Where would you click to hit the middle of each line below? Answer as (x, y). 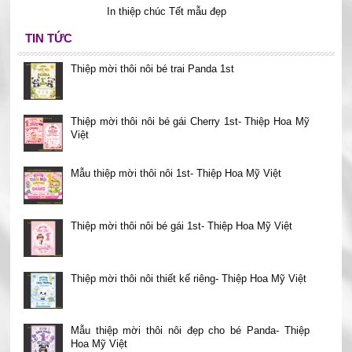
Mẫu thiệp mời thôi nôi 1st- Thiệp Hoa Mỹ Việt (176, 174)
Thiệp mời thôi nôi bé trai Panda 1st (152, 69)
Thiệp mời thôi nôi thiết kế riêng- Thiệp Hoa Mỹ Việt (188, 278)
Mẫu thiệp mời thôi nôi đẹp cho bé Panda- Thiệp (190, 331)
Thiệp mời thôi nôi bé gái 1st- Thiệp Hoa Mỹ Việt (181, 226)
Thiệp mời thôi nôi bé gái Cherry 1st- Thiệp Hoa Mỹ (190, 121)
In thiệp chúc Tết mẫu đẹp (166, 12)
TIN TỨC (48, 38)
